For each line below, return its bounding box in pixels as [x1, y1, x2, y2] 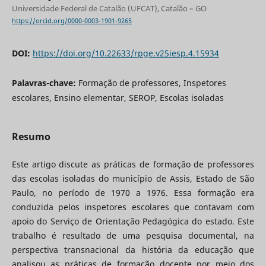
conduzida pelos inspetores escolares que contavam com [11, 201, 255, 213]
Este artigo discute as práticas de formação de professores [11, 159, 255, 170]
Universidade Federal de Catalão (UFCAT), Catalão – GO [11, 3, 207, 14]
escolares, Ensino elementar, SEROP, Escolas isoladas [11, 92, 224, 104]
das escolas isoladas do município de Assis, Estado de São [11, 173, 255, 185]
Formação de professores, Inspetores [78, 77, 226, 89]
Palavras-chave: [11, 77, 78, 89]
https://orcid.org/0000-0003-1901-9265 [11, 17, 132, 26]
